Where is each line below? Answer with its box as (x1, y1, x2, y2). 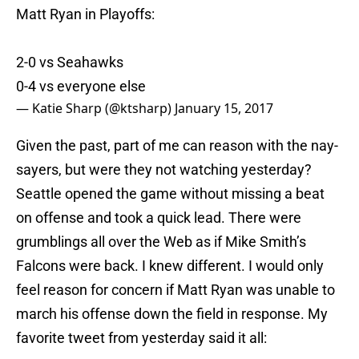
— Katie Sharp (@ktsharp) (16, 99, 175, 118)
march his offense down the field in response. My (16, 305, 328, 323)
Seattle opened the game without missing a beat (16, 185, 325, 203)
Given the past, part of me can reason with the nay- (16, 137, 338, 155)
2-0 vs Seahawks (16, 54, 123, 71)
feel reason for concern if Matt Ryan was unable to (16, 281, 335, 299)
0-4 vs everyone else (16, 78, 146, 95)
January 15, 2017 (175, 99, 273, 118)
